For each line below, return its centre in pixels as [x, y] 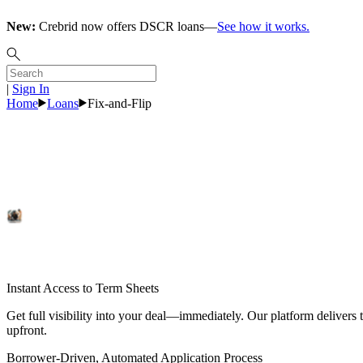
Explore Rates [43, 199]
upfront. [27, 330]
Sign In [31, 89]
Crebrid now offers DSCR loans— [126, 26]
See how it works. [263, 26]
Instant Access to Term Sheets [83, 288]
